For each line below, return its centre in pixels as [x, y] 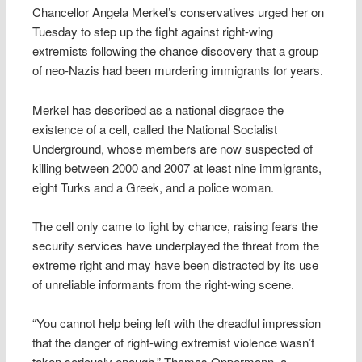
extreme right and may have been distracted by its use [176, 265]
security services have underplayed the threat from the [176, 246]
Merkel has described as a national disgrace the [158, 109]
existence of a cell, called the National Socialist [155, 128]
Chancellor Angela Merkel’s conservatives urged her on [179, 12]
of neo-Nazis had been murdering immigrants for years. [178, 70]
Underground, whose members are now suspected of [173, 148]
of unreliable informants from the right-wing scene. [164, 284]
